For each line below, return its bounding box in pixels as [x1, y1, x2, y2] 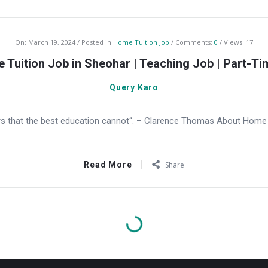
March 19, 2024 [28, 38, 75, 47]
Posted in [81, 38, 113, 47]
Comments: [175, 38, 214, 47]
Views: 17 [224, 38, 253, 47]
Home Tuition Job [113, 38, 169, 47]
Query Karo [109, 83, 159, 92]
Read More [84, 160, 132, 169]
